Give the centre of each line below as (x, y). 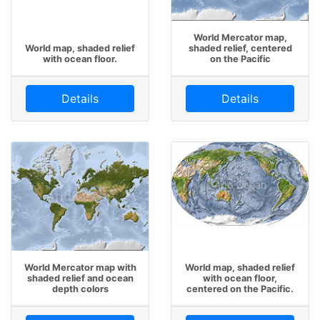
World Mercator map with (80, 267)
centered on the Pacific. (240, 289)
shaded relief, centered (240, 48)
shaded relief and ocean (80, 278)
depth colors (80, 289)
